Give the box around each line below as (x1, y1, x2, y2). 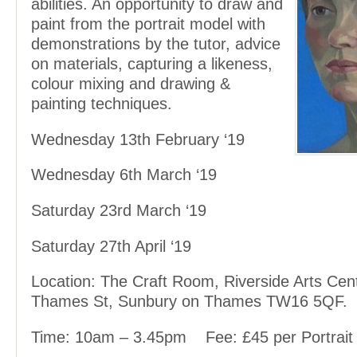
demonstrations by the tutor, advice (31, 35, 280, 53)
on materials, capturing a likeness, (31, 55, 273, 73)
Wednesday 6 (31, 166, 128, 184)
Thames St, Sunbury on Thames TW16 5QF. (31, 292, 347, 311)
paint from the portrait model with (31, 15, 265, 33)
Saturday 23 (31, 201, 117, 219)
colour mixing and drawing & (31, 75, 230, 93)
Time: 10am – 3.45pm (31, 328, 186, 346)
